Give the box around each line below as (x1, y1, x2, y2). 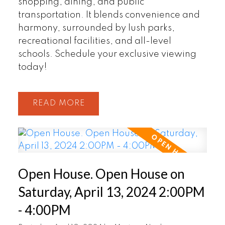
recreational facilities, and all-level (18, 37, 171, 46)
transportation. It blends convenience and (18, 11, 200, 20)
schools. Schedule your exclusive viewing (18, 50, 196, 59)
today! (18, 63, 47, 72)
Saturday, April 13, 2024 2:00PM (18, 183, 205, 200)
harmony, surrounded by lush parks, (18, 24, 175, 33)
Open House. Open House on (18, 165, 185, 182)
